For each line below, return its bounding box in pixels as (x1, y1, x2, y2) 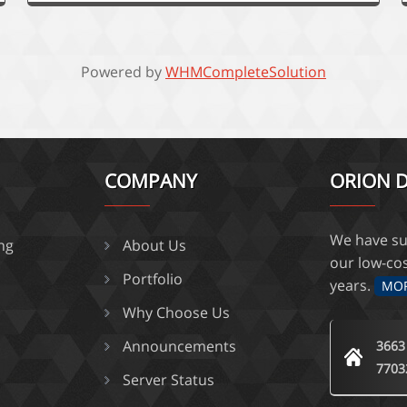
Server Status (123, 370, 215, 390)
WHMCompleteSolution (165, 62, 326, 82)
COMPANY (104, 168, 198, 194)
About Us (123, 235, 187, 255)
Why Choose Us (123, 303, 231, 323)
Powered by (81, 62, 165, 82)
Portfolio (123, 269, 184, 289)
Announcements (123, 336, 237, 356)
